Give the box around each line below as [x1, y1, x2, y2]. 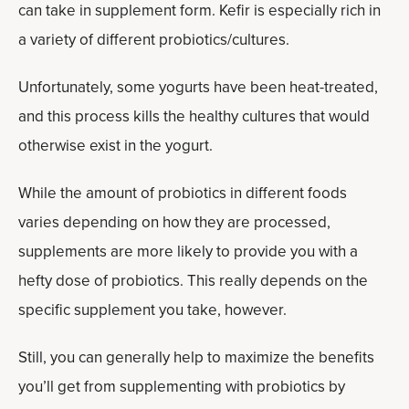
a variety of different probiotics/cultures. [18, 28, 289, 51]
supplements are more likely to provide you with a [18, 240, 358, 263]
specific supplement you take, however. [18, 299, 287, 321]
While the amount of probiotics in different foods [18, 182, 347, 204]
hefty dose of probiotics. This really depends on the [18, 269, 368, 292]
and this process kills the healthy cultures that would [18, 105, 370, 128]
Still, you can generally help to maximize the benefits [18, 346, 374, 369]
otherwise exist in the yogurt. [18, 134, 213, 157]
